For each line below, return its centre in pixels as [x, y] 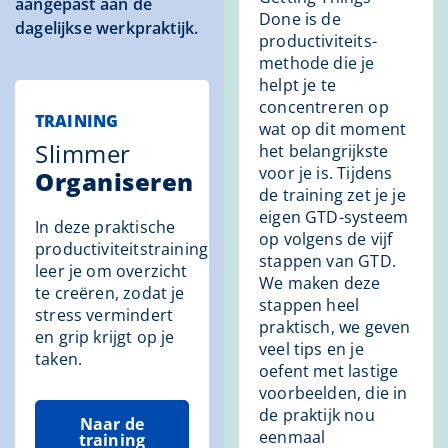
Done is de [300, 19]
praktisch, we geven [335, 327]
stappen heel [309, 305]
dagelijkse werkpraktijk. [107, 28]
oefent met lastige [329, 371]
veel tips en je [311, 349]
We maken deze [320, 283]
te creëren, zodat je [110, 293]
